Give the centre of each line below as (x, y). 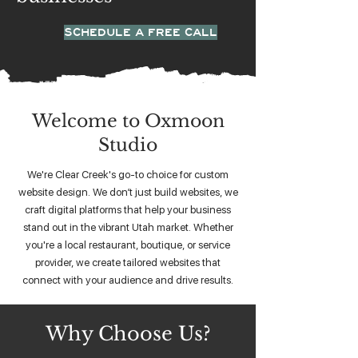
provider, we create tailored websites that (128, 262)
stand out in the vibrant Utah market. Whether (128, 227)
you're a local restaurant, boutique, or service (128, 245)
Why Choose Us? (128, 334)
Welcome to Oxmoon (128, 121)
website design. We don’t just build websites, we (128, 192)
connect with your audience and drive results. (128, 280)
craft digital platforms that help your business (128, 209)
